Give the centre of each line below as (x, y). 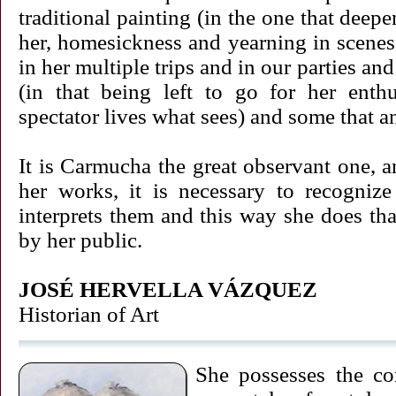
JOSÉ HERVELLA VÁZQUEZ (168, 289)
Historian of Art (89, 314)
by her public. (80, 240)
